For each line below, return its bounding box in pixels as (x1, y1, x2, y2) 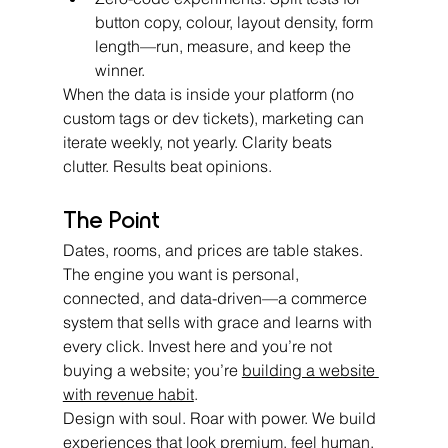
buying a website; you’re (62, 359, 242, 380)
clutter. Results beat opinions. (62, 155, 272, 176)
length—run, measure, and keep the (94, 35, 355, 56)
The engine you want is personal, (62, 263, 303, 284)
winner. (94, 59, 145, 80)
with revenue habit (62, 383, 194, 404)
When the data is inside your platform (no (62, 83, 358, 104)
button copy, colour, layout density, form (94, 11, 377, 32)
